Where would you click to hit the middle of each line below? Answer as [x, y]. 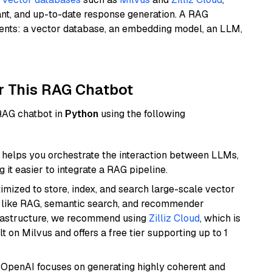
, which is [220, 218]
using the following [142, 114]
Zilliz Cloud [174, 218]
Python [82, 114]
